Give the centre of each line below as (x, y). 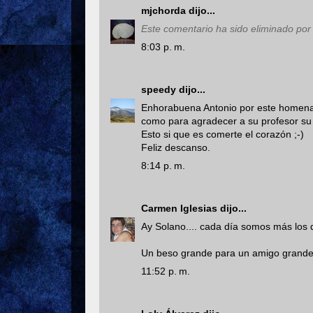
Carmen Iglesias (179, 208)
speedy (159, 89)
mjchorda (163, 10)
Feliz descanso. (176, 147)
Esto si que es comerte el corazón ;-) (223, 134)
